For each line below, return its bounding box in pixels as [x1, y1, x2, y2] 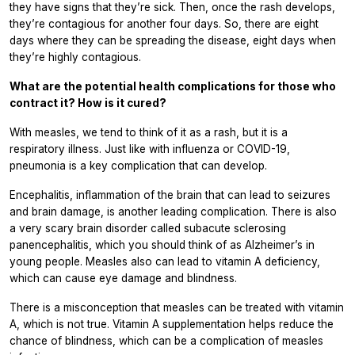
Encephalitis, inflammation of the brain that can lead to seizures [10, 189, 330, 202]
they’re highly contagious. [10, 51, 141, 64]
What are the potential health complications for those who [10, 80, 336, 94]
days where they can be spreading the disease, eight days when [10, 34, 336, 48]
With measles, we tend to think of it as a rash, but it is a [10, 126, 288, 139]
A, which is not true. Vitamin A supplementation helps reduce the [10, 318, 334, 331]
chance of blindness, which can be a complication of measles [10, 334, 323, 348]
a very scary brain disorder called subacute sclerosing [10, 222, 286, 235]
